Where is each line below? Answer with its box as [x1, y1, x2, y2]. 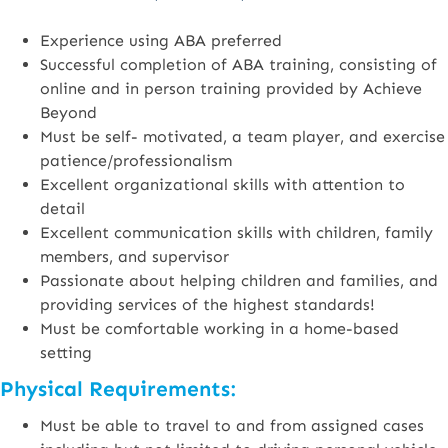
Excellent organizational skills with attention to [40, 175, 405, 194]
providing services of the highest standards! [40, 295, 375, 314]
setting [40, 343, 92, 362]
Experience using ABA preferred [40, 31, 282, 50]
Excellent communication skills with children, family [40, 223, 433, 242]
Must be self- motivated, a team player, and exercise [40, 127, 445, 146]
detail [40, 199, 85, 218]
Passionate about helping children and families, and [40, 271, 438, 290]
